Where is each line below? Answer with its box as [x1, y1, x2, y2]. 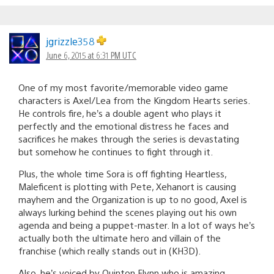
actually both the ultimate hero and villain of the [18, 231, 221, 243]
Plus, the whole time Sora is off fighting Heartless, [18, 167, 226, 179]
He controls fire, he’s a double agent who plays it [18, 106, 221, 119]
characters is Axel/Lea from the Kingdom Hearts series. [18, 94, 250, 106]
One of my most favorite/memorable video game [18, 81, 228, 93]
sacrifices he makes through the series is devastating [18, 132, 239, 144]
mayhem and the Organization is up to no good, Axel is [18, 193, 247, 205]
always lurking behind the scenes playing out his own [18, 206, 237, 218]
